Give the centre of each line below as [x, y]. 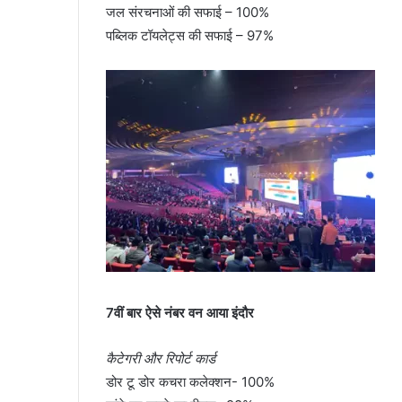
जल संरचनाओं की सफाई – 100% [188, 13]
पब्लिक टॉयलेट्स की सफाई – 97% [190, 36]
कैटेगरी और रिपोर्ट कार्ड [161, 359]
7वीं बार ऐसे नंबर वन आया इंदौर [182, 313]
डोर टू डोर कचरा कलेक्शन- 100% [190, 382]
